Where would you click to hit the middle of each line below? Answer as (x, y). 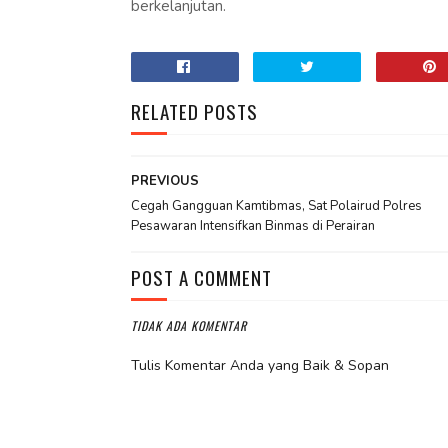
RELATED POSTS (194, 111)
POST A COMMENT (201, 277)
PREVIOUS (164, 181)
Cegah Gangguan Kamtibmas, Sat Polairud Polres (276, 206)
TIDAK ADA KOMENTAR (188, 325)
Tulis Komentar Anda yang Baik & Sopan (259, 365)
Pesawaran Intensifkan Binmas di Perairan (252, 226)
